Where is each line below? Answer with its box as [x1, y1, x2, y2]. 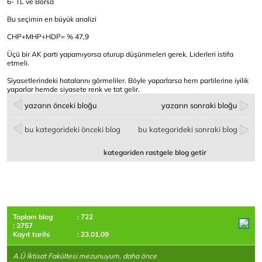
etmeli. [7, 58, 31, 68]
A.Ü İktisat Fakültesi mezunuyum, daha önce [13, 251, 157, 261]
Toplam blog [13, 212, 53, 222]
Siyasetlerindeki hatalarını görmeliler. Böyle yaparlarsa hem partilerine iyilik [7, 76, 249, 85]
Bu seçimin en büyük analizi [7, 15, 98, 24]
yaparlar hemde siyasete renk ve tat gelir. [7, 85, 142, 94]
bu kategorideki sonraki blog [138, 125, 237, 135]
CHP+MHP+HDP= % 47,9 [7, 32, 91, 42]
